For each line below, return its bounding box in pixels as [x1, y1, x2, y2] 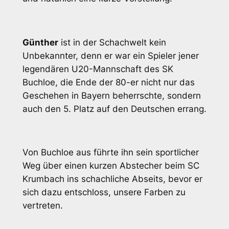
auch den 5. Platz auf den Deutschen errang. [22, 103, 207, 114]
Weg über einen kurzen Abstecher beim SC [22, 161, 199, 171]
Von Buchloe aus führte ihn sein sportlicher [22, 147, 199, 158]
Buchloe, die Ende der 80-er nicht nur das [22, 77, 195, 87]
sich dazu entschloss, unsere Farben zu [22, 187, 186, 198]
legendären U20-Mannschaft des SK [22, 63, 173, 74]
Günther [22, 37, 58, 48]
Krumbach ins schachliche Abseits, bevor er [22, 174, 202, 185]
